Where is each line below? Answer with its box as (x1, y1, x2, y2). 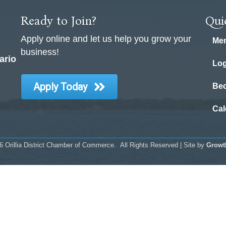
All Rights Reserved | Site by (118, 141, 206, 149)
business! (20, 47, 59, 58)
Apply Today (33, 81, 87, 93)
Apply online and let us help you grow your (20, 34, 191, 44)
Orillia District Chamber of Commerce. (3, 141, 118, 149)
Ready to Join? (20, 14, 96, 28)
